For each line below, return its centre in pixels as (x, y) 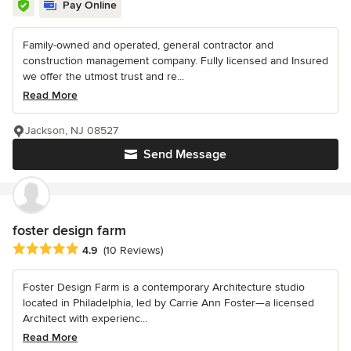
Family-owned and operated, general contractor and (148, 45)
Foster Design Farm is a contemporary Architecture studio (164, 287)
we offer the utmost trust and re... (103, 77)
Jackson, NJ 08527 (72, 131)
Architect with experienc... (85, 318)
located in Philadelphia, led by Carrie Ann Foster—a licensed (168, 302)
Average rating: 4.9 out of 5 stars (101, 249)
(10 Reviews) (133, 250)
